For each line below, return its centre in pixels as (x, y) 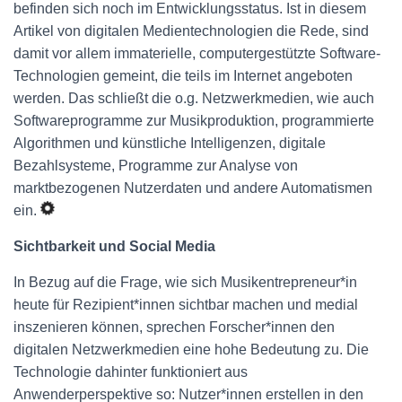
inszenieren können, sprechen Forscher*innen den (174, 327)
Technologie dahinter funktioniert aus (131, 372)
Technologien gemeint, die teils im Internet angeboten (183, 76)
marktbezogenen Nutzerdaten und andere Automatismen (193, 188)
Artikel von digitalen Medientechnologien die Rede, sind (191, 31)
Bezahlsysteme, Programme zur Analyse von (156, 166)
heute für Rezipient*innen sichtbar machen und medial (186, 305)
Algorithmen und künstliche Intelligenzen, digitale (170, 143)
